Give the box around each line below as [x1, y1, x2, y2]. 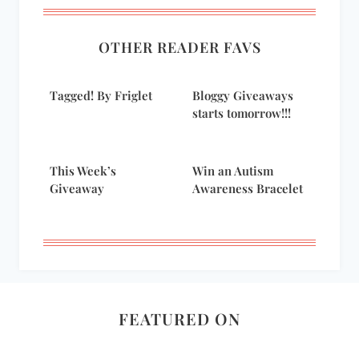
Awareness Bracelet [192, 180, 303, 197]
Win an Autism [192, 163, 273, 179]
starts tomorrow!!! [192, 105, 291, 122]
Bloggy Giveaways [192, 87, 293, 104]
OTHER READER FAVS [98, 38, 261, 58]
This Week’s [50, 163, 116, 179]
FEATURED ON [119, 308, 240, 330]
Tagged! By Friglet [50, 87, 152, 104]
